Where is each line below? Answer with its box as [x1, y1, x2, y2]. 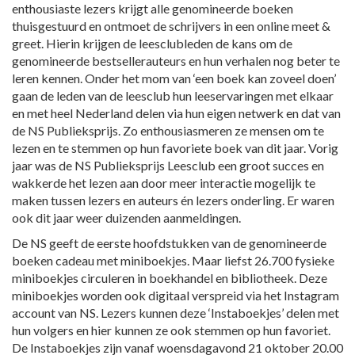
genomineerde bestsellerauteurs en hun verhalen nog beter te [12, 52, 340, 68]
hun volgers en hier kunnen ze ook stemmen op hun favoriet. [12, 322, 330, 338]
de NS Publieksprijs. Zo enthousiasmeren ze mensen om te [12, 122, 324, 138]
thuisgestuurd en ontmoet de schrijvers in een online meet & [12, 17, 330, 33]
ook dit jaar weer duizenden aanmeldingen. [12, 209, 241, 225]
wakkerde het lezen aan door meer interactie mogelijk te [12, 174, 315, 190]
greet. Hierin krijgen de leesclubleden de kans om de [12, 35, 292, 51]
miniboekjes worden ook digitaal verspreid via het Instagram [12, 287, 339, 303]
